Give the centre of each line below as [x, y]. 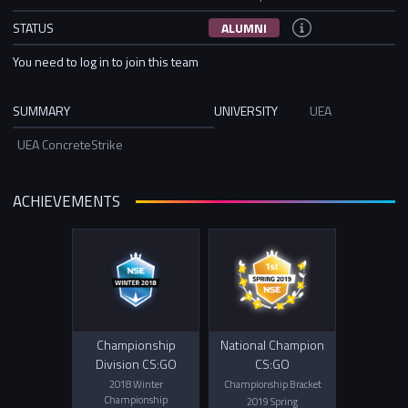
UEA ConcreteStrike [70, 144]
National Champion [272, 345]
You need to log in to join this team [106, 61]
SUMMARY [41, 110]
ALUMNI [244, 27]
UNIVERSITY [246, 110]
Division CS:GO [136, 364]
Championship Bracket [272, 384]
